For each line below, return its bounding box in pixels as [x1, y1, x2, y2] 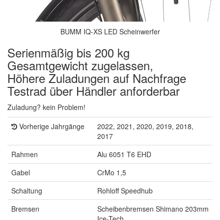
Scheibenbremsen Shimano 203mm [97, 203, 209, 214]
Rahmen [11, 149, 38, 159]
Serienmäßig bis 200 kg [7, 43, 130, 61]
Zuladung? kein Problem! [7, 102, 85, 112]
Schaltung [11, 185, 42, 195]
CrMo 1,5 [97, 167, 126, 177]
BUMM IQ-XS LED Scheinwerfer [60, 26, 160, 36]
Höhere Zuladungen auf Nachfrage [7, 69, 186, 86]
